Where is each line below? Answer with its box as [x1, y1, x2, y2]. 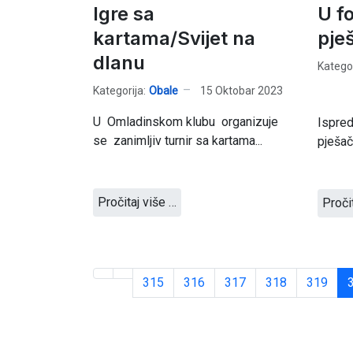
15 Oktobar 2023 [200, 84, 283, 97]
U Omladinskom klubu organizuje [93, 114, 278, 129]
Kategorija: [93, 84, 146, 97]
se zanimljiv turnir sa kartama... [93, 133, 262, 148]
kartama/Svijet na [93, 27, 255, 50]
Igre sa [93, 2, 154, 25]
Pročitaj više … [98, 195, 176, 210]
